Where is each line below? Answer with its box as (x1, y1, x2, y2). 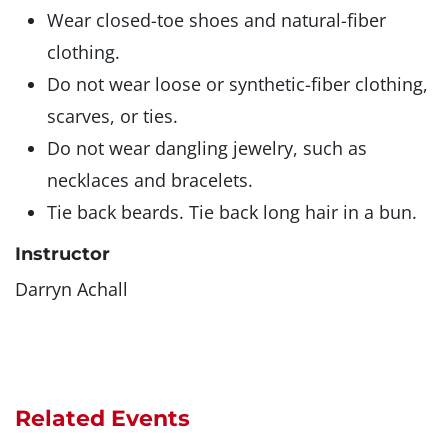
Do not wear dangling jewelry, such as (47, 136, 367, 161)
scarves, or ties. (47, 104, 178, 129)
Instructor (15, 243, 110, 266)
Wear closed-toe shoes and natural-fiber (47, 8, 386, 33)
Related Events (15, 405, 190, 432)
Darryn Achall (15, 277, 128, 302)
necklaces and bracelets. (47, 168, 253, 193)
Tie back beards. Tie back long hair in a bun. (47, 200, 417, 225)
